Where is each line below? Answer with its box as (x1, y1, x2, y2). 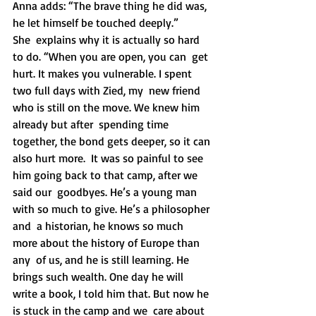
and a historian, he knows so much (13, 219, 186, 233)
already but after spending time (13, 117, 174, 132)
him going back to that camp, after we (13, 168, 200, 183)
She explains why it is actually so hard (13, 32, 202, 47)
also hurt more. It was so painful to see (13, 151, 206, 166)
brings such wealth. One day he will (13, 269, 189, 284)
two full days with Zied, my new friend (13, 83, 203, 98)
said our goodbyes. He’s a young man (13, 185, 200, 200)
